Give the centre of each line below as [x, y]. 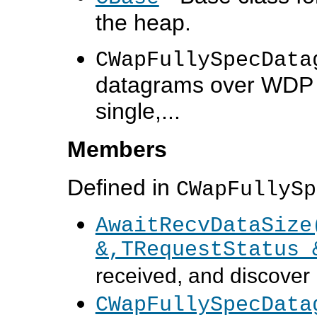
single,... [138, 111]
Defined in [121, 188]
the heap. [143, 22]
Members [117, 150]
